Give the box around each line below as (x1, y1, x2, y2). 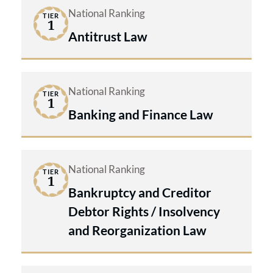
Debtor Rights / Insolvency (68, 203, 220, 219)
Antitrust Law (68, 28, 147, 44)
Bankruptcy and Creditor (68, 184, 211, 200)
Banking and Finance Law (68, 106, 213, 122)
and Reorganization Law (68, 222, 207, 238)
